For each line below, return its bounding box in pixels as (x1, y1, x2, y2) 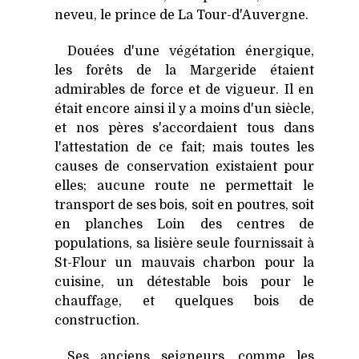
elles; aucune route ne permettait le (54, 179, 314, 194)
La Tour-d (178, 8, 240, 23)
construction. (54, 313, 139, 329)
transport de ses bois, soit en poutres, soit (54, 198, 314, 213)
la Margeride (165, 63, 256, 79)
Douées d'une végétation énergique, (67, 44, 314, 59)
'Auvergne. (240, 8, 309, 23)
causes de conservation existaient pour (54, 159, 314, 175)
